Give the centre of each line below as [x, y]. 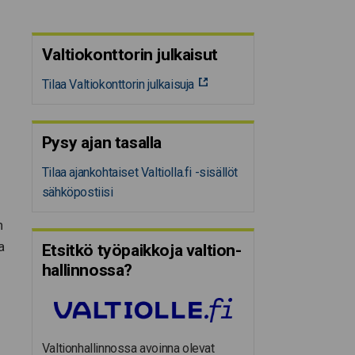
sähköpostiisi [77, 192]
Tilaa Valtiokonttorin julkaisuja [118, 84]
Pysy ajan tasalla [102, 143]
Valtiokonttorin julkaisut [130, 55]
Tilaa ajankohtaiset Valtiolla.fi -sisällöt [140, 172]
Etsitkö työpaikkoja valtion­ [142, 250]
